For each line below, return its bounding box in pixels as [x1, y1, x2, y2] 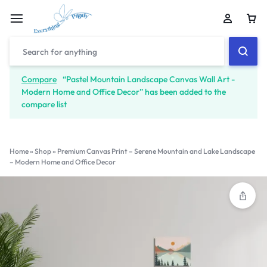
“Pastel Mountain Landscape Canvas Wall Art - [63, 74, 235, 85]
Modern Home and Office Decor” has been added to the [21, 86, 226, 97]
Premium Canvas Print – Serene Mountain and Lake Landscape [57, 147, 255, 156]
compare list [21, 99, 67, 110]
